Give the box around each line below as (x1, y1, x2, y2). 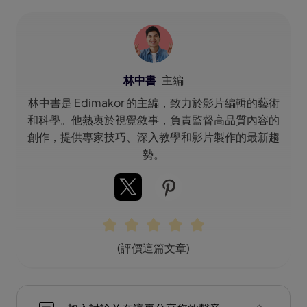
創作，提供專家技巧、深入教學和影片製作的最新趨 (27, 130, 280, 145)
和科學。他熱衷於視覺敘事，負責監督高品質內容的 (27, 112, 280, 127)
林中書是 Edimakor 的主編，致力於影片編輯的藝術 (27, 95, 280, 110)
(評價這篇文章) (117, 241, 190, 256)
